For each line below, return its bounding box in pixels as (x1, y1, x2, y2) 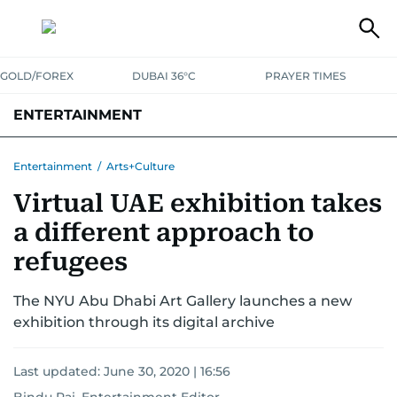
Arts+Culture (106, 160, 175, 173)
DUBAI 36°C (132, 69, 197, 82)
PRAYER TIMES (264, 69, 346, 82)
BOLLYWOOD (101, 149, 189, 165)
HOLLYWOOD (13, 149, 101, 165)
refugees (13, 247, 128, 276)
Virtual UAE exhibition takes (13, 189, 382, 218)
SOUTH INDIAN (189, 149, 284, 165)
